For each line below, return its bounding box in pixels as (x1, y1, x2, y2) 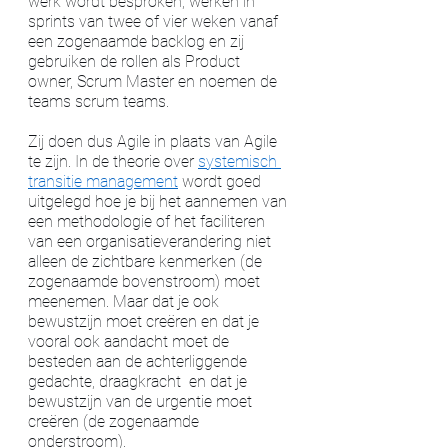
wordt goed (178, 171, 265, 191)
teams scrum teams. (28, 91, 173, 111)
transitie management (28, 171, 178, 191)
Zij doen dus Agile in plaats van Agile (28, 131, 281, 151)
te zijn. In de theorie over (28, 151, 198, 171)
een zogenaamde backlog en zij (28, 31, 248, 51)
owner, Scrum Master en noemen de (28, 71, 281, 91)
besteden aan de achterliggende (28, 351, 251, 371)
